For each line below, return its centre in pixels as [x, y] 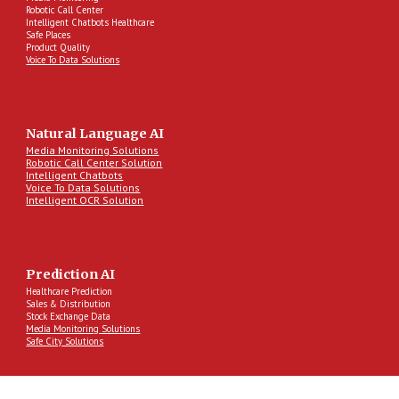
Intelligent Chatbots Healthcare [92, 23]
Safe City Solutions [65, 342]
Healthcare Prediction [69, 292]
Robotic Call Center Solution [94, 163]
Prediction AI [71, 275]
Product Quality [58, 48]
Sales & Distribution [69, 304]
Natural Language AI [95, 134]
